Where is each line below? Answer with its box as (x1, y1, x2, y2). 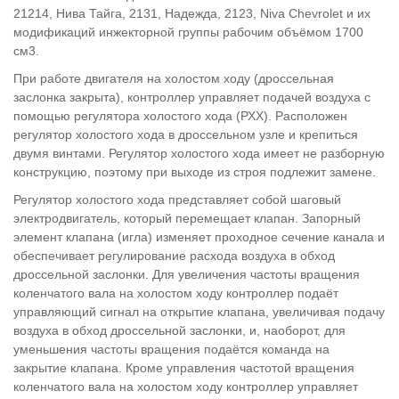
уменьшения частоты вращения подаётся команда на (13, 342, 330, 356)
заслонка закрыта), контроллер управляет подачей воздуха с (13, 90, 370, 104)
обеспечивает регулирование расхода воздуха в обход (13, 248, 335, 263)
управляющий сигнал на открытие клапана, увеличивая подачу (13, 305, 385, 319)
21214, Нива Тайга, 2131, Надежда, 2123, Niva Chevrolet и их (13, 6, 370, 20)
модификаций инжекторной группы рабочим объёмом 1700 (13, 25, 363, 39)
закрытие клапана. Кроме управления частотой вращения (13, 361, 354, 375)
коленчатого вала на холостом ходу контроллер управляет (13, 379, 358, 394)
